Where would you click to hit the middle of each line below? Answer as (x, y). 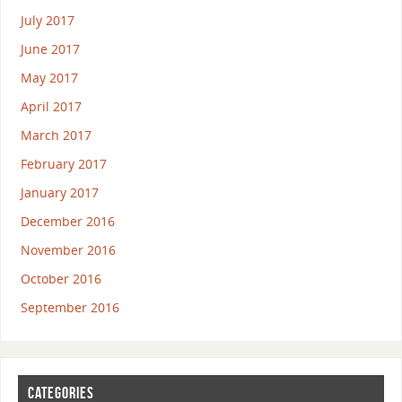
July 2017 (47, 20)
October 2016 (61, 278)
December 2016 (67, 221)
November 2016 (68, 249)
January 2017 (59, 192)
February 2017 (63, 163)
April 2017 (51, 106)
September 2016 (70, 307)
